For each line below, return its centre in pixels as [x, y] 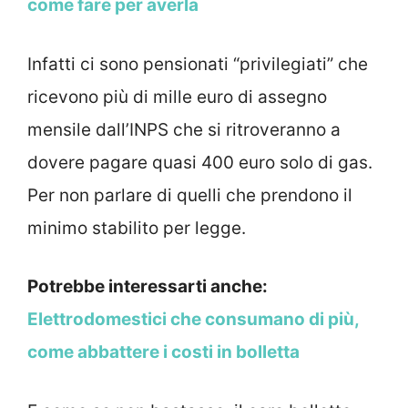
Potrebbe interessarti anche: [148, 287]
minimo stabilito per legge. [137, 228]
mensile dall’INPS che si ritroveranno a [184, 129]
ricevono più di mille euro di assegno [177, 97]
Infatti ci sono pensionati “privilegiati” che [198, 64]
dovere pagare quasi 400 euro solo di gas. [200, 162]
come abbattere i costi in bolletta [163, 352]
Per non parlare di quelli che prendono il [190, 195]
